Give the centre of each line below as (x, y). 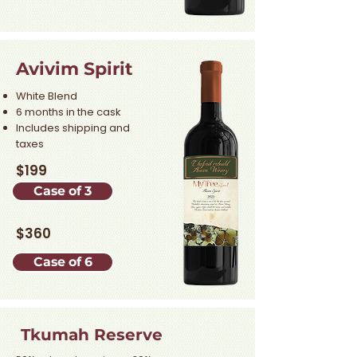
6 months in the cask (69, 112)
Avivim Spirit (75, 69)
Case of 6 (63, 262)
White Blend (47, 96)
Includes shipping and (73, 128)
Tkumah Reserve (92, 335)
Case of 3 (63, 191)
